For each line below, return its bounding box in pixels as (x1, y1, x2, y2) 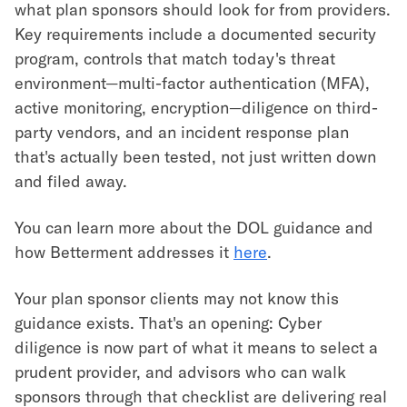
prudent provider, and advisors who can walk (15, 362, 346, 382)
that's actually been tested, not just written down (15, 146, 376, 166)
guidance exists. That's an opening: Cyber (15, 313, 322, 333)
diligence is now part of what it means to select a (15, 337, 378, 357)
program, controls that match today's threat (15, 48, 335, 68)
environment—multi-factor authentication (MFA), (15, 73, 370, 93)
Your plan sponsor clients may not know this (15, 288, 339, 308)
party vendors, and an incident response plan (15, 122, 349, 142)
